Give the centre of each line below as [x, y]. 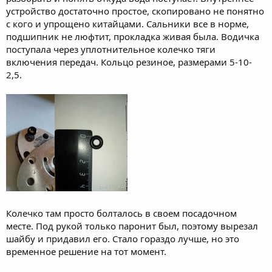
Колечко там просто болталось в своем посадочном [121, 213]
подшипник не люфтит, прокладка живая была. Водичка [133, 36]
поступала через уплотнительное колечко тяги [111, 49]
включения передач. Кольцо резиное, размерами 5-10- [129, 62]
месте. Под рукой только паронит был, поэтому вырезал [132, 226]
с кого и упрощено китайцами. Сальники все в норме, [127, 23]
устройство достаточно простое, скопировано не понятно [135, 11]
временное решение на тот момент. [86, 251]
